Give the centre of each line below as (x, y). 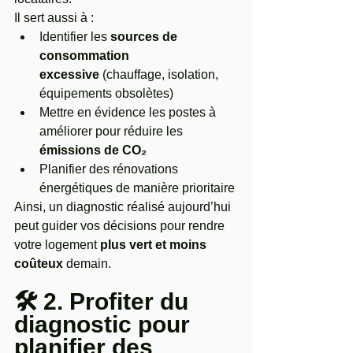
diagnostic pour (105, 324)
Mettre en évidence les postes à (129, 112)
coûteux (39, 264)
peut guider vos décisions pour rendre (121, 226)
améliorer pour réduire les (113, 131)
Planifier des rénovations (110, 169)
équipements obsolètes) (106, 93)
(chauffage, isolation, (160, 74)
